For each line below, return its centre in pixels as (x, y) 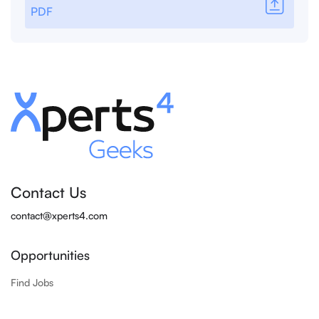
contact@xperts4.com (59, 215)
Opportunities (50, 255)
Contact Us (48, 192)
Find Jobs (32, 282)
